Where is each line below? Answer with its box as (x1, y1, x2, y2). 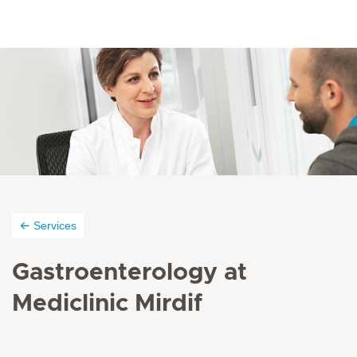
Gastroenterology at (12, 261, 247, 284)
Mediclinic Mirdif (12, 292, 202, 316)
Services (33, 219, 76, 232)
